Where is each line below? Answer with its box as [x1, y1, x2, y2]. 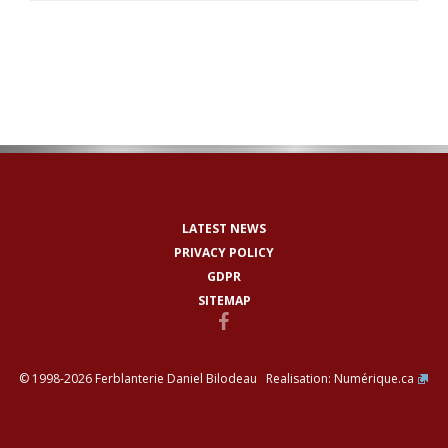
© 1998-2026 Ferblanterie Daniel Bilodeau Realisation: [19, 369, 334, 387]
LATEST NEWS [182, 219, 266, 237]
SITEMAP [197, 291, 251, 309]
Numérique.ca [334, 369, 414, 387]
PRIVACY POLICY [174, 243, 274, 261]
